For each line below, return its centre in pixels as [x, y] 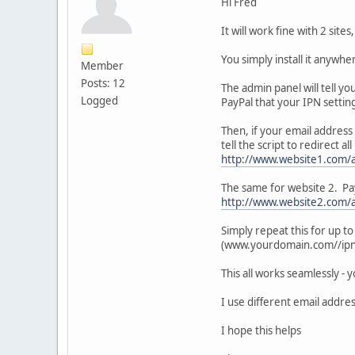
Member [102, 65]
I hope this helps [261, 330]
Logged [99, 100]
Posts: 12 [103, 83]
